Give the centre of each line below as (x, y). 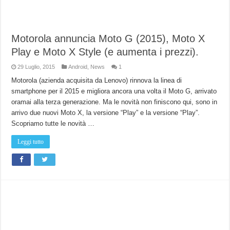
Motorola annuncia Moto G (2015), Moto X (108, 38)
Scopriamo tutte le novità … (53, 123)
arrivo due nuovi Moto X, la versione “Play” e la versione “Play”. (106, 112)
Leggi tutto (31, 141)
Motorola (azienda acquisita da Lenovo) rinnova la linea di (97, 80)
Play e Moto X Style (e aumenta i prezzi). (105, 52)
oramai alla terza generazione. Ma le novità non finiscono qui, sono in (114, 102)
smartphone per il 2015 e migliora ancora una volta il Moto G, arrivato (114, 91)
